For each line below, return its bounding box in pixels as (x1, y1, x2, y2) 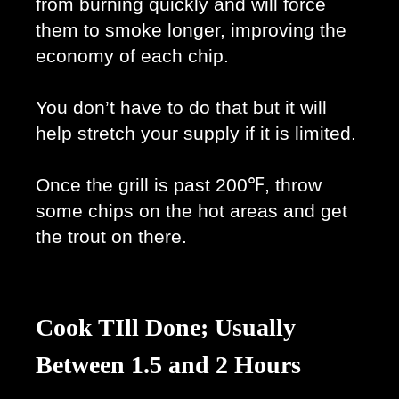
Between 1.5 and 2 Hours (36, 351, 301, 379)
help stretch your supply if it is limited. (36, 123, 362, 145)
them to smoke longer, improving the (36, 20, 346, 42)
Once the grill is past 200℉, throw (36, 175, 322, 197)
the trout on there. (36, 226, 192, 248)
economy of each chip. (36, 45, 234, 68)
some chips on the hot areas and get (36, 200, 347, 223)
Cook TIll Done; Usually (36, 313, 296, 342)
